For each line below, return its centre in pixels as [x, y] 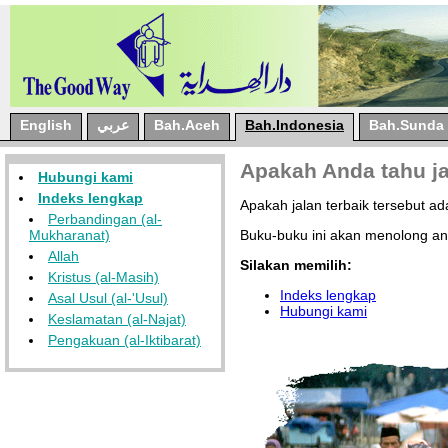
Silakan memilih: [296, 265]
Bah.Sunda [406, 125]
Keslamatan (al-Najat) [117, 319]
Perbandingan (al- [105, 219]
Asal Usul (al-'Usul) [108, 298]
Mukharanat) [69, 235]
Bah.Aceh [187, 125]
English [46, 125]
